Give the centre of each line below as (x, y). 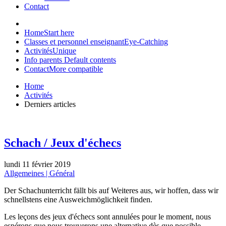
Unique (64, 51)
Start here (59, 33)
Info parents (44, 60)
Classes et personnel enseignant (74, 42)
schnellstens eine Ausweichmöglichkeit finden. (78, 199)
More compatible (76, 69)
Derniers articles (50, 104)
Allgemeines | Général (39, 173)
